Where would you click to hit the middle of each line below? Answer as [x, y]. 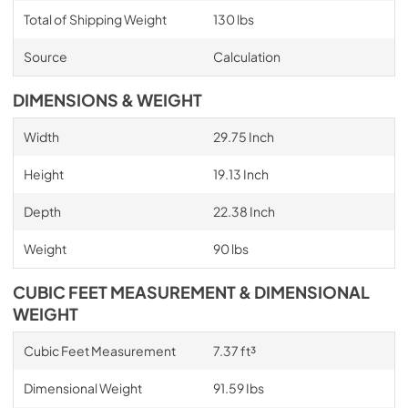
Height [43, 173]
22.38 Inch [244, 211]
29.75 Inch [243, 136]
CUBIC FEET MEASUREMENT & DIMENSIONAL [191, 292]
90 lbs [230, 248]
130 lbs [233, 19]
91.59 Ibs [238, 388]
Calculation [246, 56]
